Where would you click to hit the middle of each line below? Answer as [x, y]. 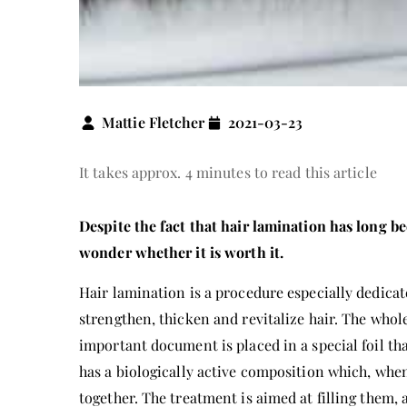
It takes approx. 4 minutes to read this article [228, 172]
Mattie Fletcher [154, 122]
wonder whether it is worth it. [182, 252]
